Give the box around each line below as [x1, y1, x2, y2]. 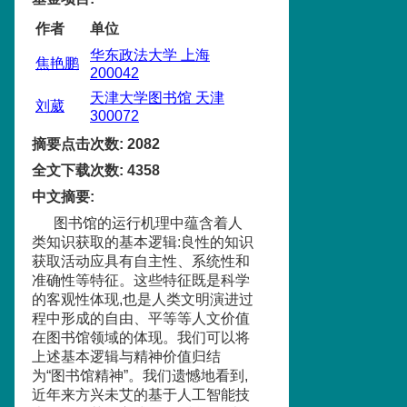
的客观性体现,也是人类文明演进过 [32, 292, 253, 307]
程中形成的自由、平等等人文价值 [32, 311, 250, 326]
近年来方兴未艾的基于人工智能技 [32, 387, 250, 402]
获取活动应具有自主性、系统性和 [32, 253, 250, 269]
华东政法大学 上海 [90, 47, 210, 63]
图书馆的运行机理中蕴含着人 [54, 215, 243, 231]
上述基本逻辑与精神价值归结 [32, 349, 221, 364]
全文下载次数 [32, 163, 119, 178]
